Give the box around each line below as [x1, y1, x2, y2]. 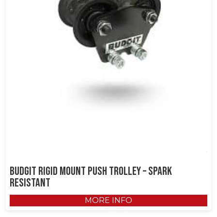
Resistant [10, 176, 50, 190]
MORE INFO [85, 196, 132, 205]
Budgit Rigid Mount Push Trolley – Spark [10, 164, 172, 179]
